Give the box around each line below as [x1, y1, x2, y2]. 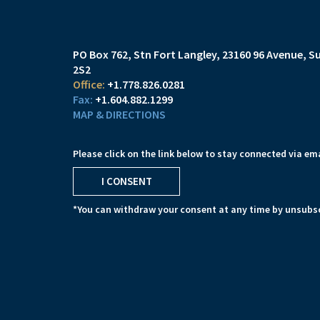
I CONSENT [101, 174, 152, 188]
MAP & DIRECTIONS [73, 107, 166, 121]
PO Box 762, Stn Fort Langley [73, 47, 216, 61]
